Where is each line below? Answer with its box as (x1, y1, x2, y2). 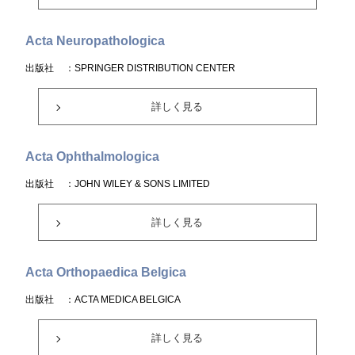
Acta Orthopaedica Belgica (25, 265, 187, 279)
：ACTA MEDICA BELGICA (65, 294, 181, 305)
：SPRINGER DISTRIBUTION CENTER (65, 63, 236, 74)
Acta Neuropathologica (25, 34, 166, 48)
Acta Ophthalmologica (25, 150, 160, 163)
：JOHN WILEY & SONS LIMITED (65, 178, 211, 189)
